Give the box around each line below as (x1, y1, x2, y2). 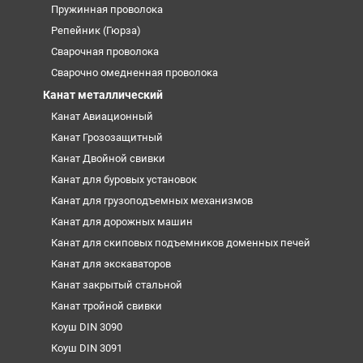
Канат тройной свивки (50, 299, 162, 312)
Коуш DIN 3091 (50, 341, 122, 354)
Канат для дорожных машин (50, 215, 193, 228)
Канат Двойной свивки (50, 152, 165, 164)
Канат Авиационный (50, 109, 153, 122)
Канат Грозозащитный (50, 130, 163, 143)
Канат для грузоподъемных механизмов (50, 194, 253, 207)
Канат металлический (42, 88, 163, 101)
